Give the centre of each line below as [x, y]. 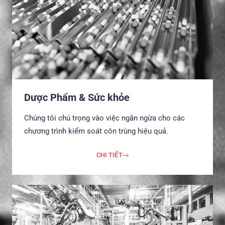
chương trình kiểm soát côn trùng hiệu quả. [96, 131]
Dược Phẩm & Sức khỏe [77, 98]
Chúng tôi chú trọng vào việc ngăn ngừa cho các [104, 118]
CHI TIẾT [109, 155]
